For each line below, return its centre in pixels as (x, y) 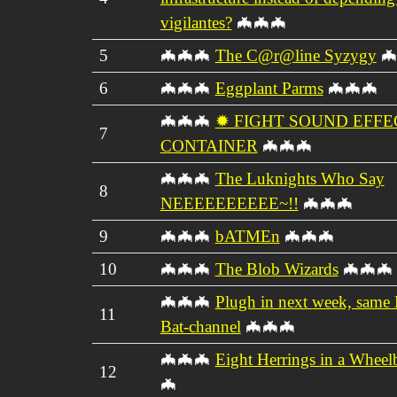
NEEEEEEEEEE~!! (229, 203)
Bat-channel (200, 326)
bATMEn (247, 236)
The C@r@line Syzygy (296, 55)
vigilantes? (196, 22)
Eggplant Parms (269, 88)
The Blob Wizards (276, 269)
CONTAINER (209, 145)
